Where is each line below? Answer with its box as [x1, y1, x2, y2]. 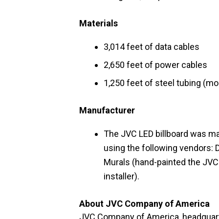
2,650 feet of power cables [104, 60, 207, 70]
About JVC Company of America [79, 198, 210, 209]
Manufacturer [79, 105, 135, 115]
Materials [79, 18, 118, 28]
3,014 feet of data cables [104, 42, 199, 52]
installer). [104, 171, 139, 181]
